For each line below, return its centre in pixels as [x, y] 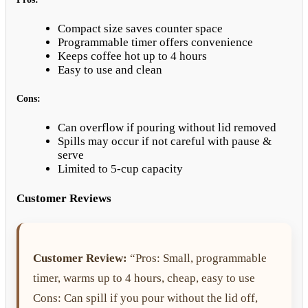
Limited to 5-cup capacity [120, 168]
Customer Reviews [64, 198]
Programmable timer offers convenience [155, 42]
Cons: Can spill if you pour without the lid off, [145, 298]
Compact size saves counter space [140, 28]
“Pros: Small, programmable [197, 258]
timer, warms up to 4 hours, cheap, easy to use [144, 278]
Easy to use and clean [110, 69]
